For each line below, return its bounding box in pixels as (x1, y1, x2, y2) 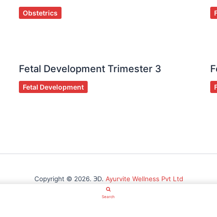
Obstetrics (23, 9, 58, 17)
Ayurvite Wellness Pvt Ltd (105, 175, 183, 183)
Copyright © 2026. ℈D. (34, 175, 106, 183)
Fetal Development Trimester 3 (19, 63, 161, 75)
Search (102, 194, 115, 199)
